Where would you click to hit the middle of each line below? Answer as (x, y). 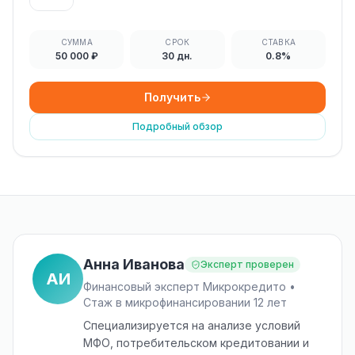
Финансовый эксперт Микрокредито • (189, 286)
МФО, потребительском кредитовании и (196, 343)
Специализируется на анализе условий (192, 325)
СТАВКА (279, 42)
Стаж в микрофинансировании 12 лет (185, 302)
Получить (172, 97)
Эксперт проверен (247, 264)
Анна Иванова (134, 264)
